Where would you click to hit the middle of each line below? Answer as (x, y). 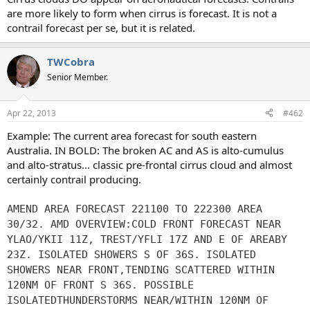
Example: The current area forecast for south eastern (132, 135)
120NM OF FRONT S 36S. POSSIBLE (100, 285)
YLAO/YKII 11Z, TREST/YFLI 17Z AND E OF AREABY (147, 239)
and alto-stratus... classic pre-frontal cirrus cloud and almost (149, 164)
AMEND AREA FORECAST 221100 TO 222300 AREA (135, 209)
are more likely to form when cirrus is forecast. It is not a (142, 13)
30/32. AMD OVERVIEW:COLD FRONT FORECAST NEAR (144, 224)
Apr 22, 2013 (31, 113)
